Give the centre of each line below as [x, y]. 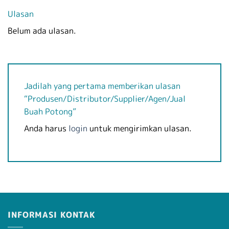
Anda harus [46, 129]
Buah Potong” [51, 112]
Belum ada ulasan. [42, 31]
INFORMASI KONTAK [52, 214]
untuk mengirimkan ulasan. [140, 129]
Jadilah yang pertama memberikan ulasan [102, 86]
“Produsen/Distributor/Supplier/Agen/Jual [105, 99]
